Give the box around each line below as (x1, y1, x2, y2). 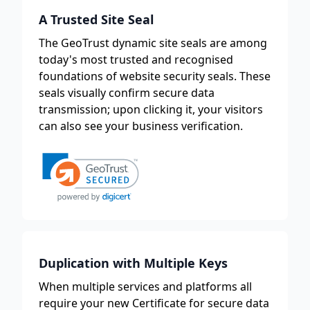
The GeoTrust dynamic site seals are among (39, 35, 267, 51)
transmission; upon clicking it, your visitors (39, 102, 263, 118)
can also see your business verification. (39, 118, 243, 134)
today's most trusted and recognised (39, 52, 233, 68)
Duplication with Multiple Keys (39, 255, 228, 271)
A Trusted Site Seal (39, 11, 154, 28)
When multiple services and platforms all (39, 279, 252, 294)
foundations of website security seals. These (39, 69, 271, 84)
